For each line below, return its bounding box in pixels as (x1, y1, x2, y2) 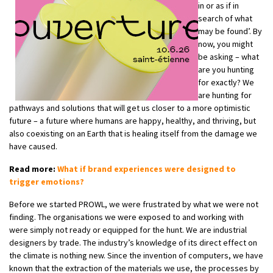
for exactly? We (198, 76, 254, 88)
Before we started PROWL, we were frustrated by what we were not (9, 198, 258, 210)
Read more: (9, 163, 57, 174)
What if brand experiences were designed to (57, 163, 236, 174)
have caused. (9, 140, 57, 152)
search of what (198, 12, 252, 24)
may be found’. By (198, 25, 262, 37)
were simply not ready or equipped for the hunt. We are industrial (9, 224, 247, 235)
